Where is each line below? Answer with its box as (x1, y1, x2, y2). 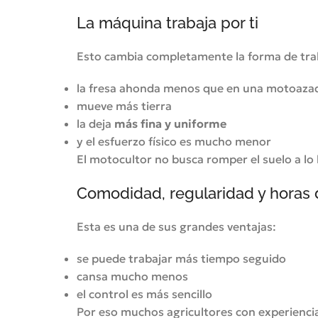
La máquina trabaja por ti (76, 13, 258, 32)
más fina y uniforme (114, 116, 226, 131)
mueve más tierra (76, 99, 172, 113)
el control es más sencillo (76, 287, 212, 301)
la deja (76, 116, 114, 131)
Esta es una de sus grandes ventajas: (76, 219, 276, 234)
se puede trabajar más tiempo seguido (76, 251, 286, 265)
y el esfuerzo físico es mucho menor (76, 134, 271, 148)
